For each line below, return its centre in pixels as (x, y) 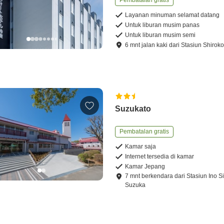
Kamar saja (141, 147)
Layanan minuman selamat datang (172, 15)
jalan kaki (155, 45)
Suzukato (133, 109)
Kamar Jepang (145, 167)
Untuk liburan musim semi (160, 35)
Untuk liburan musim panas (162, 25)
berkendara (157, 176)
